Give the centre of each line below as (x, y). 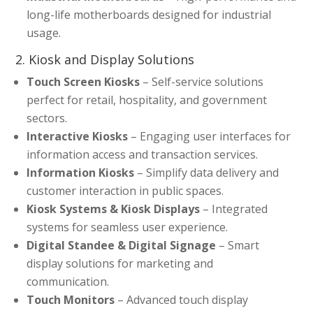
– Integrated (234, 209)
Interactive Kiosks (78, 137)
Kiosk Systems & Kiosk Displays (114, 209)
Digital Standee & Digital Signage (122, 246)
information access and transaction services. (143, 155)
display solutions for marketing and (120, 264)
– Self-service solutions (202, 82)
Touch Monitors (71, 300)
